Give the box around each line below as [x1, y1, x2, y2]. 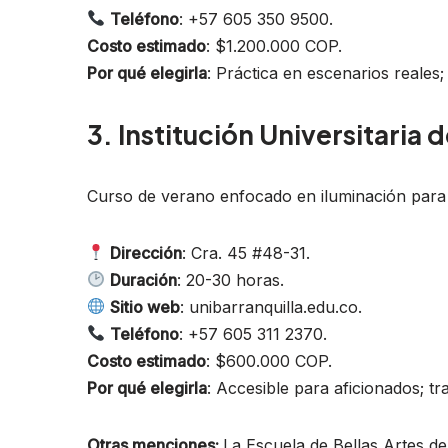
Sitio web [110, 296, 181, 317]
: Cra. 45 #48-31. [182, 242, 311, 263]
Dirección [110, 242, 183, 263]
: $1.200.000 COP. [206, 35, 342, 56]
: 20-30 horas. [177, 269, 285, 290]
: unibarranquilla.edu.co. [180, 296, 363, 317]
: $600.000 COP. [206, 350, 332, 371]
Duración [110, 269, 178, 290]
